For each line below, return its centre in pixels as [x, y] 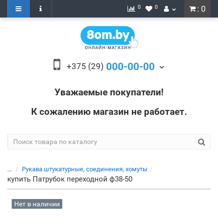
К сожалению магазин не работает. [109, 112]
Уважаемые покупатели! [109, 92]
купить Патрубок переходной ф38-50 [70, 179]
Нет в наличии [37, 204]
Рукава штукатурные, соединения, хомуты [85, 169]
